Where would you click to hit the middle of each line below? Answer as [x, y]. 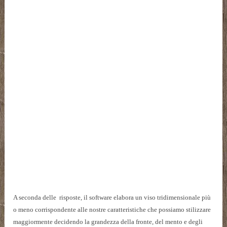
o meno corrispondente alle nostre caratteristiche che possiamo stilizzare [112, 210]
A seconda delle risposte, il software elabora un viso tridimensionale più [112, 198]
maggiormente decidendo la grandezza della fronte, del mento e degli [108, 222]
